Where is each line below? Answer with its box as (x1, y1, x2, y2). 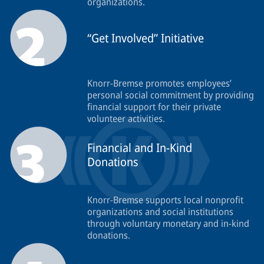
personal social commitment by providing (87, 88, 254, 101)
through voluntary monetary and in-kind (87, 217, 249, 230)
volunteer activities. (87, 112, 165, 125)
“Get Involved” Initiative (87, 30, 204, 46)
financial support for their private (87, 100, 221, 113)
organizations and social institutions (87, 205, 233, 218)
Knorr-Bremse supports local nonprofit (87, 193, 243, 206)
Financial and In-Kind (87, 140, 192, 156)
